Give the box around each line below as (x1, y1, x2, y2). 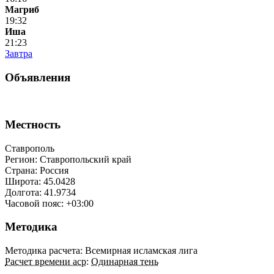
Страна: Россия (5, 165, 68, 176)
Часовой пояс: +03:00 (5, 198, 94, 209)
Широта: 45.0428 (5, 176, 75, 187)
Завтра (5, 48, 32, 59)
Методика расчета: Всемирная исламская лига (5, 245, 198, 256)
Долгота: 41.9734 (5, 187, 76, 198)
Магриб (5, 4, 39, 15)
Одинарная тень (91, 256, 158, 267)
